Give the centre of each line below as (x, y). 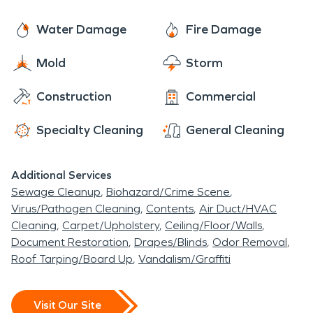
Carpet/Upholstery (111, 225)
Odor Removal (250, 242)
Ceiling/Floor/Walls (213, 225)
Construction (74, 96)
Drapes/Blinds (170, 242)
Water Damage (81, 29)
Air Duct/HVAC (238, 208)
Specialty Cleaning (90, 130)
